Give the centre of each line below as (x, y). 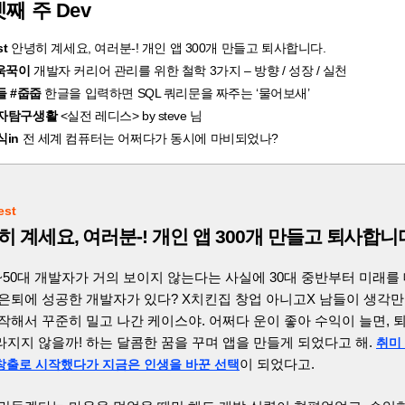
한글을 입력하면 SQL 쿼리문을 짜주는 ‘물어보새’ (175, 94)
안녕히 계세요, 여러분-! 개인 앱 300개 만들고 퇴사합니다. (167, 48)
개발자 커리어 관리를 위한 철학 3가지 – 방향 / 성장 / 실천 (189, 71)
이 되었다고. (277, 364)
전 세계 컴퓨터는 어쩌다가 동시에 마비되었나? (149, 139)
